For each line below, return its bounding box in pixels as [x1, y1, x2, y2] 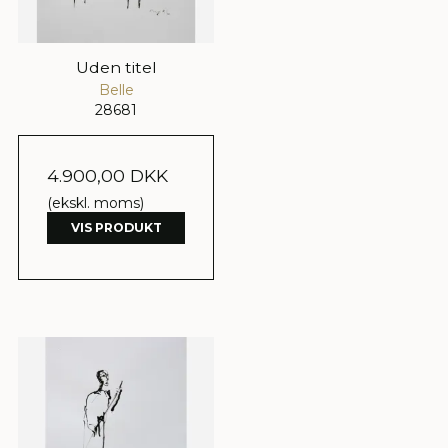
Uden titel [75, 57, 157, 77]
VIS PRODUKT [70, 219, 162, 235]
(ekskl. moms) [47, 193, 144, 212]
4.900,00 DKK [47, 164, 168, 186]
